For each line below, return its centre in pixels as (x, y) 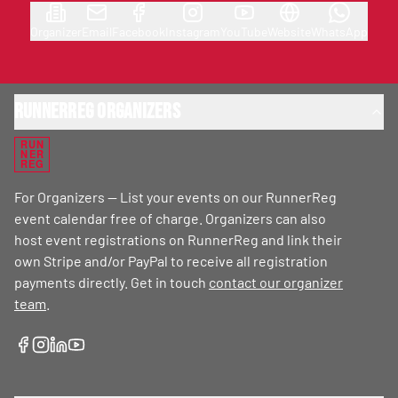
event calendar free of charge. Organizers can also (170, 218)
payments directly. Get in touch (110, 282)
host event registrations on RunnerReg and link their (178, 239)
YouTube (244, 32)
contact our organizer (276, 282)
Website (289, 32)
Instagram (193, 32)
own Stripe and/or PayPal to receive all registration (171, 261)
